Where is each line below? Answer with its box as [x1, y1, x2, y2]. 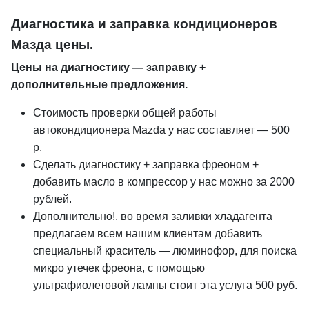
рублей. [33, 193, 72, 205]
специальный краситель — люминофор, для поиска [33, 245, 297, 257]
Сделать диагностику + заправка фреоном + [33, 159, 259, 170]
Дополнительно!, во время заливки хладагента [33, 210, 272, 222]
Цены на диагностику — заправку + [11, 61, 206, 73]
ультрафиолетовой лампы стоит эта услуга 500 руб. [33, 279, 297, 291]
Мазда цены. [11, 37, 93, 52]
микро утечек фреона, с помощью [33, 262, 205, 274]
